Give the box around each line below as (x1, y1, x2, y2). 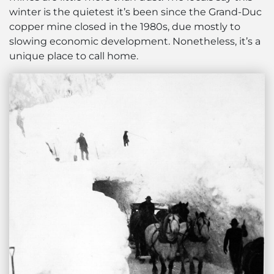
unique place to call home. (9, 50, 138, 62)
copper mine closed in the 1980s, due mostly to (9, 21, 240, 32)
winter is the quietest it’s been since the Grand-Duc (9, 6, 262, 18)
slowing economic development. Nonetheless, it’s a (9, 35, 261, 47)
